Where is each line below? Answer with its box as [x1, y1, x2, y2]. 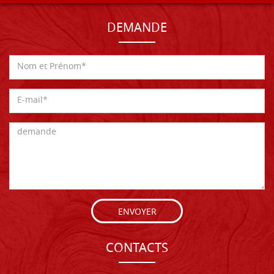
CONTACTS [106, 239, 168, 259]
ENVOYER [117, 205, 157, 220]
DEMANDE [107, 18, 167, 39]
